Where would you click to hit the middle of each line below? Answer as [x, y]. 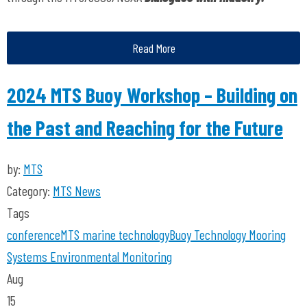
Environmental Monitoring [110, 256]
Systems [27, 256]
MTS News [77, 191]
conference [34, 234]
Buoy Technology [208, 234]
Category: [30, 191]
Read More [153, 48]
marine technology [124, 234]
